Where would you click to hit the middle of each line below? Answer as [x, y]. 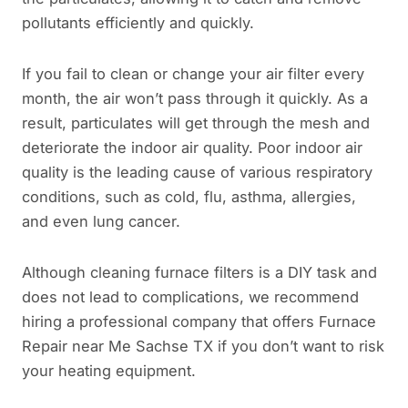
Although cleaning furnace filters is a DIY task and [199, 272]
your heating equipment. [109, 370]
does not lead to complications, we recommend [190, 296]
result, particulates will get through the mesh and [196, 123]
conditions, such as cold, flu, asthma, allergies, [189, 197]
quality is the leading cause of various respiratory [197, 173]
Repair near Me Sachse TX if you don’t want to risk [203, 346]
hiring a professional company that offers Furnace [199, 321]
